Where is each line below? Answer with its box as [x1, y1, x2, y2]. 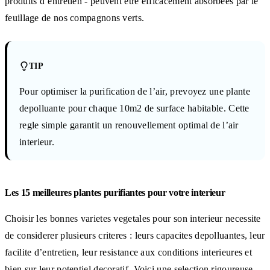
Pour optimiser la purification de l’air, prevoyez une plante [19, 86, 250, 96]
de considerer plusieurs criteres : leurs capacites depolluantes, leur [5, 230, 265, 240]
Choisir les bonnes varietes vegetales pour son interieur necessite [5, 213, 261, 224]
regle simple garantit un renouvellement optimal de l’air [19, 119, 239, 130]
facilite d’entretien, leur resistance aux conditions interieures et [5, 246, 253, 257]
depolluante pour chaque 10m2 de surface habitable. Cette [19, 102, 250, 113]
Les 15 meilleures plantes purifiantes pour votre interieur [5, 187, 225, 198]
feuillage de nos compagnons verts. [5, 12, 145, 23]
